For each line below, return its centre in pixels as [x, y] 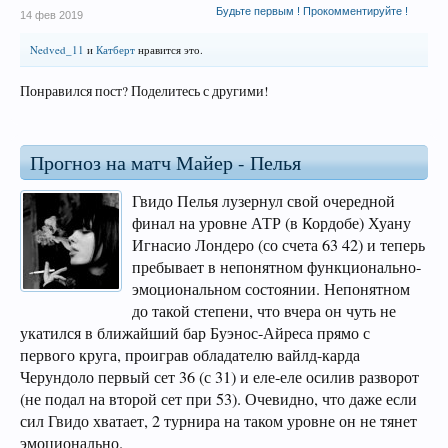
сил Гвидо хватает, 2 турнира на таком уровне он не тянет [218, 421]
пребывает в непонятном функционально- [276, 267]
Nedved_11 [57, 49]
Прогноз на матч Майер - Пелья [165, 162]
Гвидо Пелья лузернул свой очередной [263, 201]
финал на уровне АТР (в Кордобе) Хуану [271, 223]
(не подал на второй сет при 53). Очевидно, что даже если [218, 399]
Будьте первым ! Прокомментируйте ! [312, 11]
